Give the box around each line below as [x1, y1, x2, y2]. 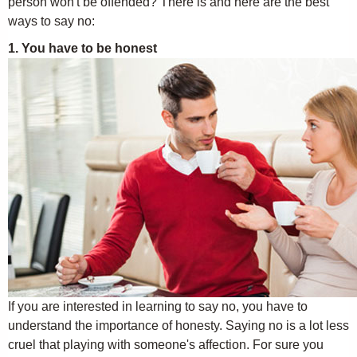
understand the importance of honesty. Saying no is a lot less [8, 319, 349, 332]
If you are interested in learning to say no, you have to [8, 300, 308, 313]
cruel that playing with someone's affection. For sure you [8, 338, 324, 351]
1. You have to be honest [8, 41, 157, 55]
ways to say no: [8, 14, 95, 28]
